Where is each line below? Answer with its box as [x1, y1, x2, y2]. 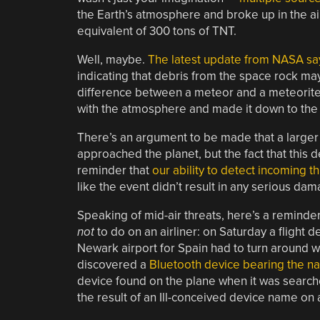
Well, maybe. [76, 51, 148, 67]
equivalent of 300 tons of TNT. [76, 23, 236, 39]
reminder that [76, 162, 152, 178]
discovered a [76, 256, 149, 272]
